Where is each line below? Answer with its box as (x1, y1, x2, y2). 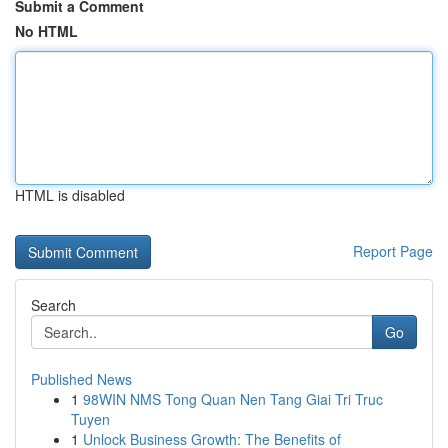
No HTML (15, 21, 78, 41)
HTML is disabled (15, 185, 125, 205)
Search (31, 295, 76, 315)
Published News (31, 369, 132, 389)
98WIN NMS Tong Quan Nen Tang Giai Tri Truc (83, 389, 383, 409)
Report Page (353, 241, 433, 261)
